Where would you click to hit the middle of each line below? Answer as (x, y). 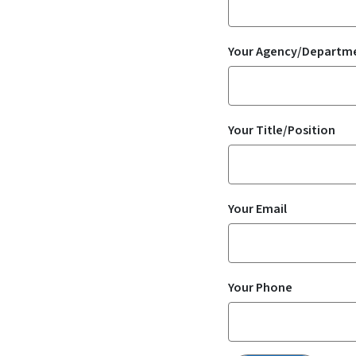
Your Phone (260, 288)
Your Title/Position (282, 130)
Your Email (257, 209)
